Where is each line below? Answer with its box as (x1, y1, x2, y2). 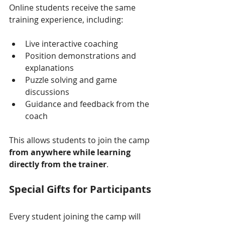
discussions (25, 86, 69, 97)
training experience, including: (9, 14, 123, 25)
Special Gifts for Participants (9, 182, 151, 196)
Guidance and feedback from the (25, 98, 151, 109)
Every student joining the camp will (9, 210, 143, 222)
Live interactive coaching (25, 38, 118, 49)
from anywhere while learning (9, 146, 133, 158)
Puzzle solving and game (25, 74, 119, 85)
